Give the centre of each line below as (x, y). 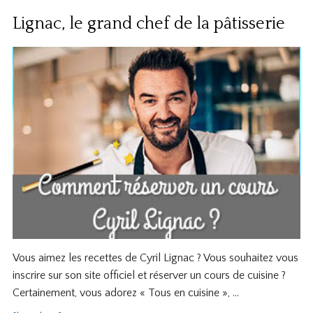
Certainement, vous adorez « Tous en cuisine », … (125, 293)
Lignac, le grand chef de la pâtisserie (148, 24)
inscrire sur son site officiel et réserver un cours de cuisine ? (149, 276)
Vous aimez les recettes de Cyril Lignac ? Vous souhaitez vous (155, 258)
